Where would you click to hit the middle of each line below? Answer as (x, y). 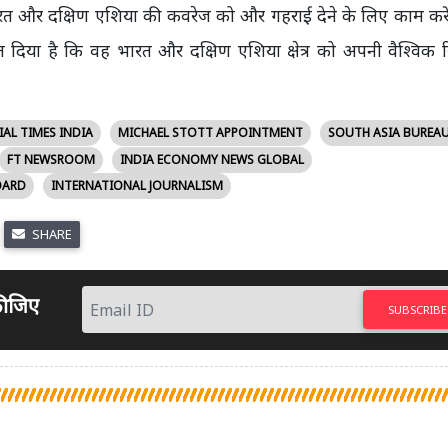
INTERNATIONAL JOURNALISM (137, 186)
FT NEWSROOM (50, 159)
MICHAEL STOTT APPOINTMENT (210, 133)
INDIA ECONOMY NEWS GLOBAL (211, 159)
